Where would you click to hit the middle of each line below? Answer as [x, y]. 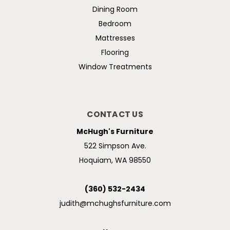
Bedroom [115, 24]
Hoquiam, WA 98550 [115, 161]
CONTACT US [115, 115]
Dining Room [115, 10]
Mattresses [115, 39]
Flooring [115, 53]
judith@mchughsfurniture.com [115, 204]
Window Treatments [115, 67]
